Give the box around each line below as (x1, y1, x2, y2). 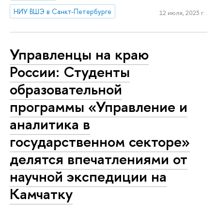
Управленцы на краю (10, 44, 149, 65)
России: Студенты (10, 62, 130, 82)
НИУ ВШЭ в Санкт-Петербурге (14, 6, 112, 16)
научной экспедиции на (10, 166, 167, 187)
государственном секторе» (10, 131, 190, 152)
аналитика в (10, 114, 90, 135)
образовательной (10, 79, 122, 100)
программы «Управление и (10, 96, 187, 117)
